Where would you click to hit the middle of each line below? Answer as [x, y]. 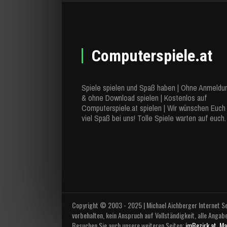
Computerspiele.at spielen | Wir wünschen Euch [154, 108]
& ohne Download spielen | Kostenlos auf [144, 98]
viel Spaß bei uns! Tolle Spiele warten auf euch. [154, 118]
